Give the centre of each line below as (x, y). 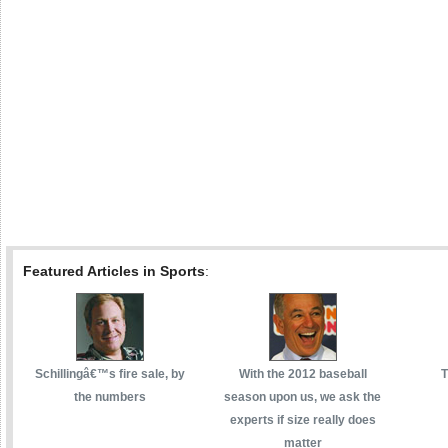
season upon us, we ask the (302, 396)
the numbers (109, 396)
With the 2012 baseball (302, 373)
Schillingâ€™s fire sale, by (109, 373)
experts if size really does (302, 419)
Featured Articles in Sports (114, 270)
